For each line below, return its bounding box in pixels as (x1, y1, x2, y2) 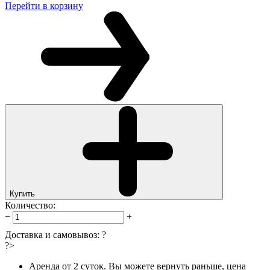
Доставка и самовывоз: (5, 229, 102, 240)
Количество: (5, 199, 55, 210)
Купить (10, 189, 35, 198)
